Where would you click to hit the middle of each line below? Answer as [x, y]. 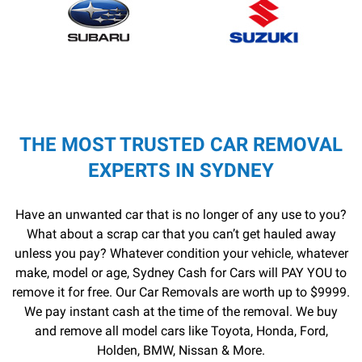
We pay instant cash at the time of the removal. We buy [181, 311]
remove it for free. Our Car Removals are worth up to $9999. [181, 292]
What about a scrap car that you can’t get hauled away [181, 234]
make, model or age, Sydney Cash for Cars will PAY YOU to [181, 272]
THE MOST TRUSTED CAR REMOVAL [181, 144]
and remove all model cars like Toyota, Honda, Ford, [181, 330]
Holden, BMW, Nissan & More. [181, 350]
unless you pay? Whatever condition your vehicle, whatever [181, 253]
